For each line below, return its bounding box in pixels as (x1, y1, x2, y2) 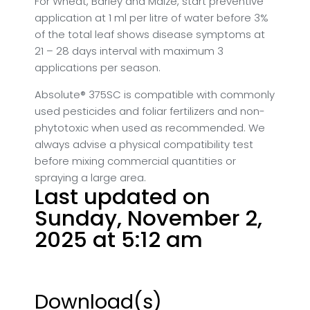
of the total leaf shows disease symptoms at (35, 26, 265, 42)
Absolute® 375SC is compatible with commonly (35, 86, 275, 102)
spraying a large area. (35, 170, 146, 185)
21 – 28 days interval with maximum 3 (35, 43, 224, 58)
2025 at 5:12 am (35, 224, 203, 255)
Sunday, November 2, (35, 202, 262, 233)
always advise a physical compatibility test (35, 136, 253, 152)
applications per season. (35, 60, 161, 75)
